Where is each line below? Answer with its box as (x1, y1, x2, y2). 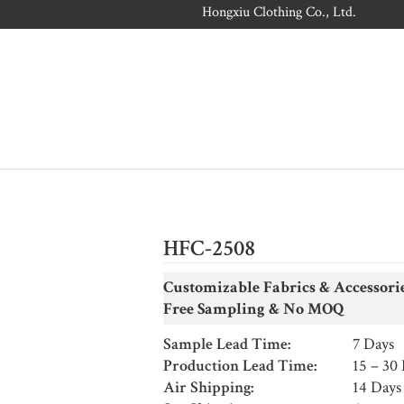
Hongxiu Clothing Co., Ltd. (202, 3, 356, 22)
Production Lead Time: (162, 354, 317, 376)
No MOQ (282, 298, 344, 319)
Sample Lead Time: (162, 333, 290, 354)
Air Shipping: (162, 376, 253, 398)
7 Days (353, 333, 395, 354)
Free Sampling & (162, 298, 283, 319)
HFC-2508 (162, 234, 255, 263)
